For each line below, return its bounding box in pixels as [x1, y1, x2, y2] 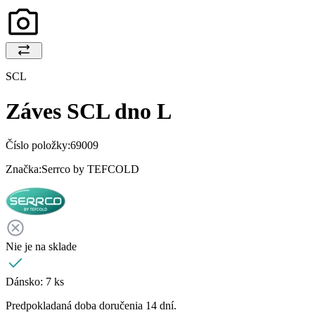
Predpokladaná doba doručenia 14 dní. [6, 300, 176, 312]
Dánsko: [6, 276, 46, 288]
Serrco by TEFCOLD [41, 163, 139, 176]
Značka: [6, 163, 41, 176]
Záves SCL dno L [6, 98, 172, 124]
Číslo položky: [6, 139, 70, 152]
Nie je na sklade [6, 240, 77, 253]
